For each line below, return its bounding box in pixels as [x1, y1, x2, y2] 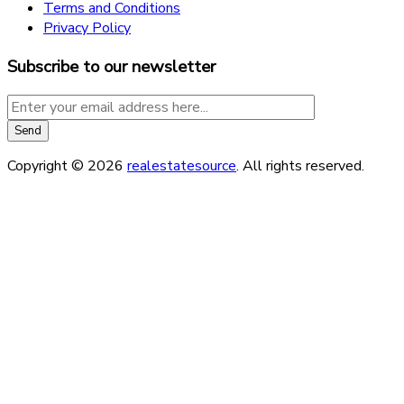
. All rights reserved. [236, 156, 364, 177]
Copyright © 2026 [7, 156, 127, 177]
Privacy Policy [43, 17, 131, 38]
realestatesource [127, 156, 236, 177]
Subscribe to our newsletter [7, 54, 216, 78]
